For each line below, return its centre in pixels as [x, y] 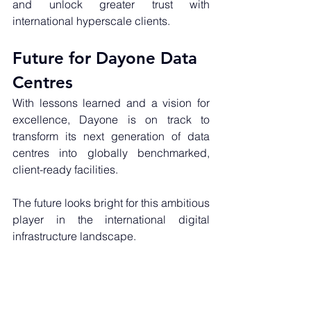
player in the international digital [111, 220]
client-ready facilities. [67, 170]
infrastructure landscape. [74, 236]
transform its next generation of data [111, 136]
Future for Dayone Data [107, 58]
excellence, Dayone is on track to [111, 120]
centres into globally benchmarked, [111, 153]
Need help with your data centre [111, 286]
